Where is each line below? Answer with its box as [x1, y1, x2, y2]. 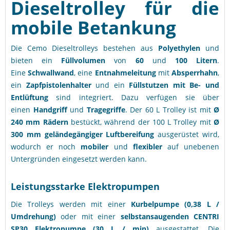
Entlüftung [11, 92, 48, 102]
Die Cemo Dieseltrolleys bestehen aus [11, 43, 158, 53]
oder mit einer [56, 212, 121, 221]
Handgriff [33, 105, 70, 114]
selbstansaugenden [120, 212, 194, 221]
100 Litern [166, 55, 218, 65]
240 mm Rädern [11, 117, 71, 127]
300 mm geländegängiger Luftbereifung [11, 129, 158, 139]
